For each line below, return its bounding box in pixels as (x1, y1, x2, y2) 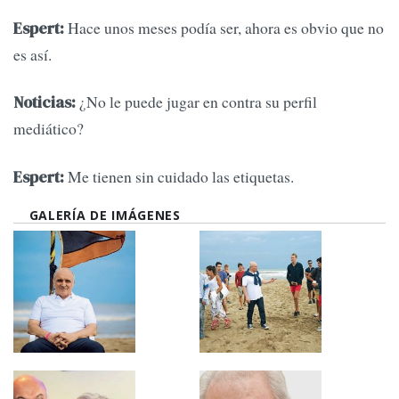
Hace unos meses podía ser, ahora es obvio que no (64, 17, 384, 39)
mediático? (13, 118, 84, 140)
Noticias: (13, 92, 76, 114)
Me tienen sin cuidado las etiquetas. (64, 165, 294, 187)
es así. (13, 44, 52, 66)
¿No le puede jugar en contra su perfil (76, 91, 317, 113)
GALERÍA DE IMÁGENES (28, 206, 181, 224)
